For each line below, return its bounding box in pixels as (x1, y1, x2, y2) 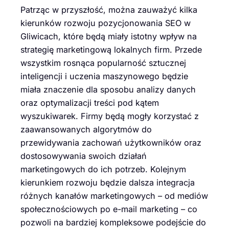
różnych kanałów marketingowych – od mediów (20, 191, 208, 201)
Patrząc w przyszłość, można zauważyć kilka (20, 5, 197, 15)
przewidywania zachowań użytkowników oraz (20, 138, 201, 148)
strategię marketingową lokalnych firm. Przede (20, 44, 202, 55)
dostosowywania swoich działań (20, 151, 147, 162)
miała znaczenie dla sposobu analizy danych (20, 84, 196, 95)
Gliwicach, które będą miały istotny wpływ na (20, 31, 197, 42)
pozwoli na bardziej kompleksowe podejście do (20, 217, 206, 228)
